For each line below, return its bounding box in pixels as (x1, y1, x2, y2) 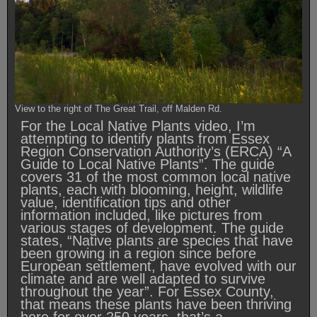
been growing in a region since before (21, 246, 256, 262)
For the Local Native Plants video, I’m (21, 118, 255, 134)
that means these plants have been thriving (21, 296, 292, 313)
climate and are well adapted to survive (21, 271, 265, 287)
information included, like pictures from (21, 207, 263, 224)
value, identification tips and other (21, 195, 231, 211)
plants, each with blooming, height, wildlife (21, 182, 283, 198)
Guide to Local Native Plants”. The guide (21, 156, 275, 173)
